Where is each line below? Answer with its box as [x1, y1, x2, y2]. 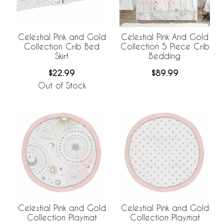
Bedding [149, 51, 180, 61]
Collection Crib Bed [24, 41, 99, 51]
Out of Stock [37, 80, 86, 90]
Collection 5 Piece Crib [120, 41, 209, 51]
